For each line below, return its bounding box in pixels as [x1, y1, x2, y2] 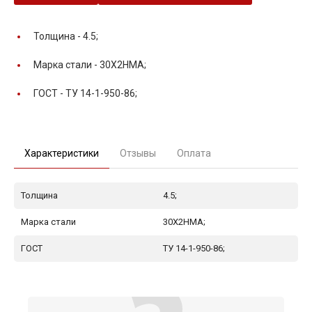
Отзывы [120, 147, 156, 159]
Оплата [177, 147, 211, 159]
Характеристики [24, 147, 99, 159]
